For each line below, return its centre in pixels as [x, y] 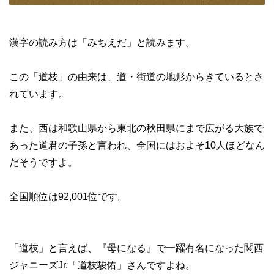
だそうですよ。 [43, 163]
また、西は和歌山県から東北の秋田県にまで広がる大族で [136, 128]
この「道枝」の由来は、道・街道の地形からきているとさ [136, 77]
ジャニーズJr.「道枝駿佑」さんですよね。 [102, 265]
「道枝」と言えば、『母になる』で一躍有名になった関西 [136, 248]
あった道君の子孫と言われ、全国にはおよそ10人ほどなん [137, 146]
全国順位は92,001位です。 [68, 197]
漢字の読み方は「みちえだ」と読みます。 [102, 43]
